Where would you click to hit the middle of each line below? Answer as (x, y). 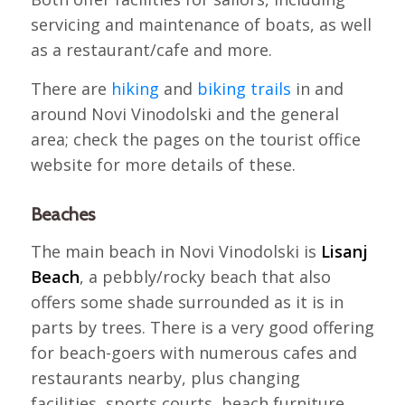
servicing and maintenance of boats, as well (201, 25)
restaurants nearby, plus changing (165, 377)
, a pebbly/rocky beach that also (205, 276)
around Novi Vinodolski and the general (184, 114)
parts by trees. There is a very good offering (202, 327)
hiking (135, 89)
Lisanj (344, 251)
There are (71, 89)
